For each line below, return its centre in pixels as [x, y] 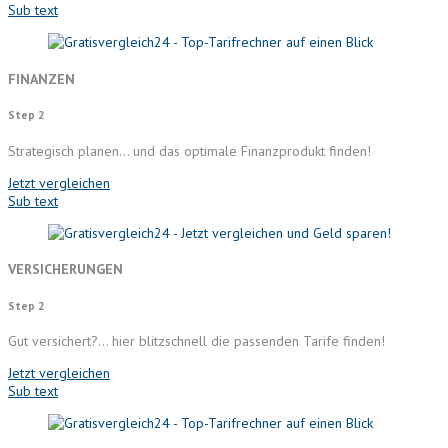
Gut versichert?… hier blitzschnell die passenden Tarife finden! [196, 341]
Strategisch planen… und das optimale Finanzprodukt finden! [189, 150]
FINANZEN [41, 78]
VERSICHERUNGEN [65, 269]
